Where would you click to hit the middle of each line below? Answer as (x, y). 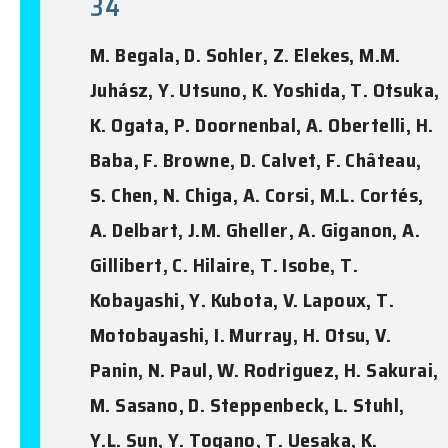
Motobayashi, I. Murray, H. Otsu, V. (240, 334)
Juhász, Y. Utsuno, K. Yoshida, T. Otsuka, (265, 89)
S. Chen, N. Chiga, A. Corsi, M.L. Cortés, (257, 194)
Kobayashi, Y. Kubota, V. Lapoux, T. (242, 299)
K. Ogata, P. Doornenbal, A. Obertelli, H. (262, 124)
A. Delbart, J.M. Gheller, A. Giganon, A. (255, 229)
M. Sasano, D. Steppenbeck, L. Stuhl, (247, 404)
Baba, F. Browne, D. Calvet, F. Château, (256, 159)
